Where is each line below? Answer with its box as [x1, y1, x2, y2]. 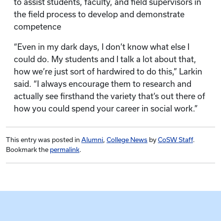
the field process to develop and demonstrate [14, 10, 184, 19]
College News [107, 136, 147, 144]
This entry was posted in [6, 136, 81, 144]
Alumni [81, 136, 103, 144]
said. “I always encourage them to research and [14, 79, 191, 88]
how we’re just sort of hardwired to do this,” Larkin [14, 67, 202, 76]
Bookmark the [6, 146, 50, 153]
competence [14, 22, 61, 31]
